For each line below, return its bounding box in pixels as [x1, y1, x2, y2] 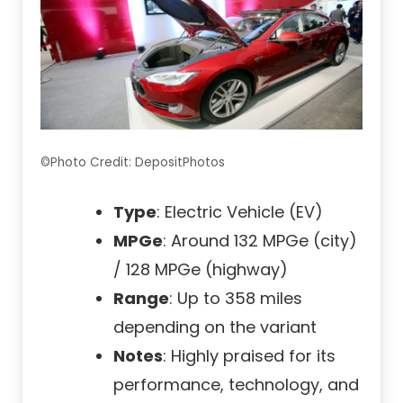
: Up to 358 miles [169, 286, 302, 309]
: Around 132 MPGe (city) [163, 228, 357, 252]
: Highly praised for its [163, 344, 336, 367]
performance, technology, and [113, 372, 359, 396]
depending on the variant [113, 315, 317, 338]
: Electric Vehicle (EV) [157, 200, 323, 223]
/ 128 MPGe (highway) [113, 257, 288, 281]
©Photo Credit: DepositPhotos [40, 153, 225, 171]
